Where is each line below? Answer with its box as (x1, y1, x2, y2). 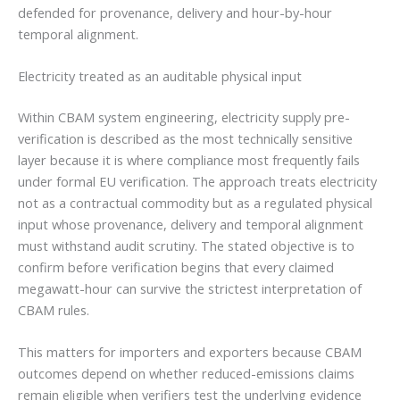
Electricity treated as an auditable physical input (18, 67, 302, 86)
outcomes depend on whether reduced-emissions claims (18, 364, 354, 383)
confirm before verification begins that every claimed (18, 258, 334, 277)
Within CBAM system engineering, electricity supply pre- (18, 108, 350, 127)
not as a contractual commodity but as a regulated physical (18, 194, 372, 212)
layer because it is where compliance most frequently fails (18, 151, 360, 170)
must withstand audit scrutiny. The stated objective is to (18, 237, 354, 255)
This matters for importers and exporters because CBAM (18, 343, 362, 362)
